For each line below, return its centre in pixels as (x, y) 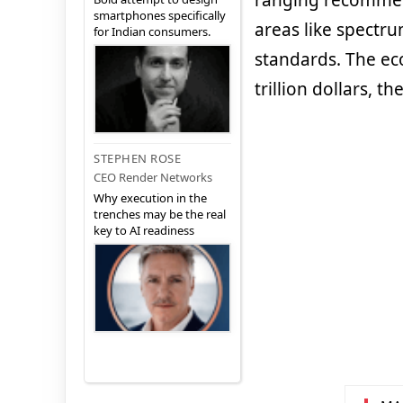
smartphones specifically (160, 16)
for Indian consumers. (152, 32)
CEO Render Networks (153, 178)
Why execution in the (150, 198)
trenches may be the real (160, 215)
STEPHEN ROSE (137, 159)
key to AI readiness (144, 231)
